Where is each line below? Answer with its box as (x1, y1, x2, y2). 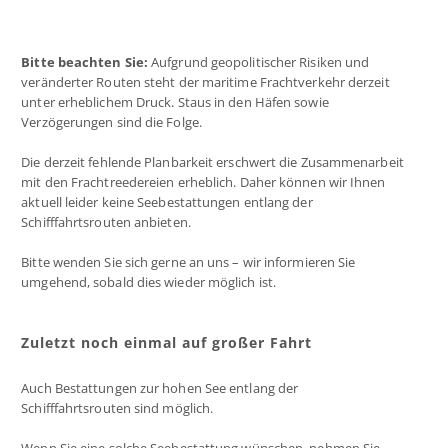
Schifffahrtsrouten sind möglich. (21, 399, 214, 417)
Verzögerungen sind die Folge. (21, 113, 202, 131)
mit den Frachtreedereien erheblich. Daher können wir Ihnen (21, 173, 386, 191)
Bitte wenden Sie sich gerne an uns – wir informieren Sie (21, 253, 356, 271)
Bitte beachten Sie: (21, 53, 149, 71)
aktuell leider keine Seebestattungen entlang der (21, 193, 313, 211)
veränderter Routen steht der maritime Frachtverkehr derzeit (21, 73, 390, 91)
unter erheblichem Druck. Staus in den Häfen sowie (21, 93, 329, 111)
